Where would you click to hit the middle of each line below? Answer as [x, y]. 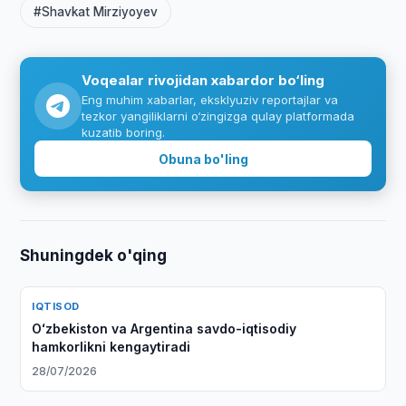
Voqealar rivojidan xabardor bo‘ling [203, 80]
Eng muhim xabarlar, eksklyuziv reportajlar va [210, 100]
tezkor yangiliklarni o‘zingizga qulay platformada [218, 116]
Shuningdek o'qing [94, 256]
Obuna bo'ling [203, 159]
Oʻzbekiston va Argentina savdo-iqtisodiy [164, 329]
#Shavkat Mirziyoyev [96, 12]
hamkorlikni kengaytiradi [111, 347]
